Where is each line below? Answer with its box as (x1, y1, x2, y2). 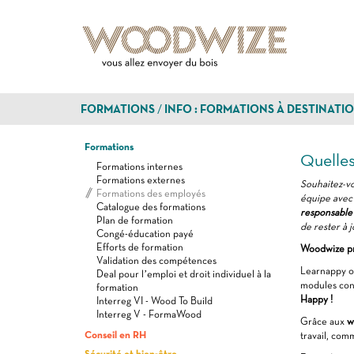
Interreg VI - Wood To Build (96, 295, 213, 307)
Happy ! (299, 293, 333, 305)
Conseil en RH (85, 328, 146, 341)
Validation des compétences (96, 254, 217, 266)
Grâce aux (299, 315, 347, 327)
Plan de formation (96, 214, 173, 226)
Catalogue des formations (96, 201, 205, 213)
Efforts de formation (96, 241, 183, 253)
